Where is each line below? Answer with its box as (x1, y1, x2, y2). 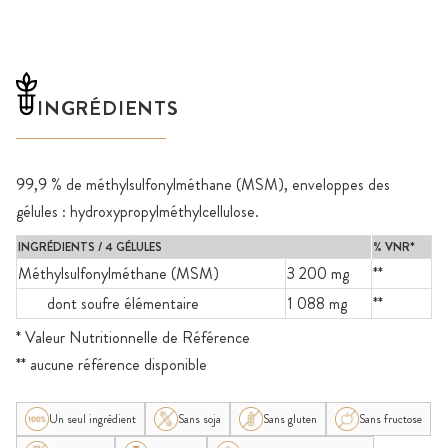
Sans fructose (359, 410, 422, 429)
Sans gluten (263, 410, 317, 429)
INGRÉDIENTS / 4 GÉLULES (18, 238, 162, 257)
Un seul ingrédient (49, 410, 136, 429)
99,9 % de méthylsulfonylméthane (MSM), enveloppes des (16, 173, 390, 197)
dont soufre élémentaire (47, 292, 199, 316)
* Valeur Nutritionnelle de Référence (16, 326, 250, 350)
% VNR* (373, 238, 415, 257)
